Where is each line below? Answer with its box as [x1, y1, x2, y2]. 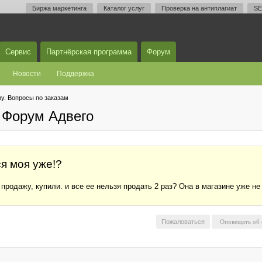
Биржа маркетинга [32, 5, 87, 12]
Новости [13, 70, 41, 78]
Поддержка [57, 70, 94, 78]
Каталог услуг [104, 5, 144, 12]
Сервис [5, 47, 31, 56]
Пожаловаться [161, 218, 205, 225]
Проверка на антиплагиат [161, 5, 237, 12]
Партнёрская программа [46, 47, 132, 56]
